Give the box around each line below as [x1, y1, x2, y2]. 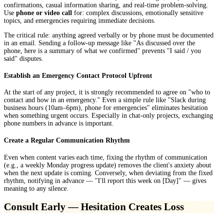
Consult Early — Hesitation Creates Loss [4, 201, 184, 213]
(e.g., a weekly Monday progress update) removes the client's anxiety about [4, 161, 211, 169]
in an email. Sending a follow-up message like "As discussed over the [4, 39, 195, 47]
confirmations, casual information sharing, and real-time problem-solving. [4, 1, 208, 9]
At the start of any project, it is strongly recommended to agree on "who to [4, 89, 210, 96]
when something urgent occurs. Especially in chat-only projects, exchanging [4, 112, 213, 120]
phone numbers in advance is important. [4, 120, 114, 127]
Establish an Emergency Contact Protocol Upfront [4, 72, 152, 79]
